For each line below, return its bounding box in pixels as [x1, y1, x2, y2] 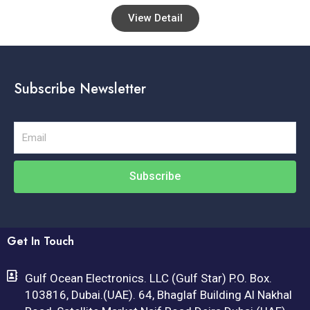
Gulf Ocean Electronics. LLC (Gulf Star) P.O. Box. [25, 271, 273, 286]
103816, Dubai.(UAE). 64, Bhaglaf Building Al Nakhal [25, 288, 293, 302]
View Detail [127, 12, 183, 25]
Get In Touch [7, 232, 74, 249]
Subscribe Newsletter [14, 79, 146, 100]
